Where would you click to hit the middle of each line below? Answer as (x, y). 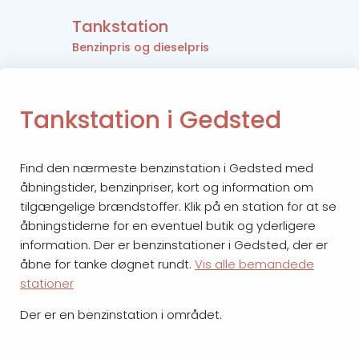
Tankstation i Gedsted (151, 120)
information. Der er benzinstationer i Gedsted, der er (174, 244)
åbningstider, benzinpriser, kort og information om (167, 187)
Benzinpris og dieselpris (140, 48)
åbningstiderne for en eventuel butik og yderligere (168, 225)
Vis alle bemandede (254, 264)
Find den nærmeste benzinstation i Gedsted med (167, 167)
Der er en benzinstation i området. (121, 314)
